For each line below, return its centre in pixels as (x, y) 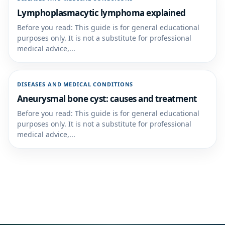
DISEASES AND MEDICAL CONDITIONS (75, 84)
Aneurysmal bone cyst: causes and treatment (107, 99)
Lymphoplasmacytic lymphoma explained (101, 13)
